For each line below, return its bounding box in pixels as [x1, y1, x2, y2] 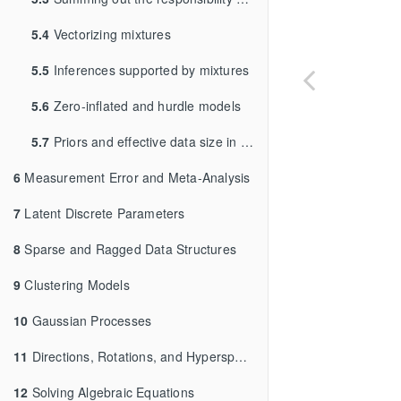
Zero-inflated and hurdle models [49, 96, 242, 115]
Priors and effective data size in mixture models [49, 132, 241, 150]
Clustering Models [21, 275, 130, 294]
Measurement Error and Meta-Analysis [21, 167, 251, 186]
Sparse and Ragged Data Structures [21, 239, 237, 258]
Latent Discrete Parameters [21, 203, 185, 222]
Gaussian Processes [28, 311, 152, 329]
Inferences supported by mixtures [49, 60, 250, 79]
